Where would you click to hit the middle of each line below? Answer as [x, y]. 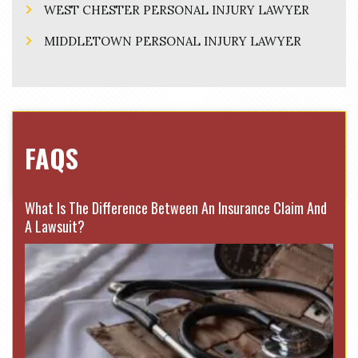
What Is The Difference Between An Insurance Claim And [176, 208]
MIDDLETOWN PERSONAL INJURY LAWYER [173, 41]
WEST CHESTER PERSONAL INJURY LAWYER [177, 10]
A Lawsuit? [55, 226]
